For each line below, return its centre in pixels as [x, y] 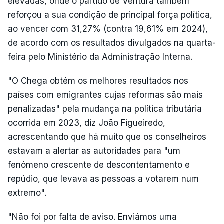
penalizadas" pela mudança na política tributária [105, 109]
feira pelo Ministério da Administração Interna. [100, 57]
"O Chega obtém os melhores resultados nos [98, 81]
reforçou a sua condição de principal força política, [110, 15]
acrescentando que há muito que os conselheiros [107, 137]
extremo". [27, 193]
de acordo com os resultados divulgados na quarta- [112, 43]
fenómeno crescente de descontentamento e [99, 165]
